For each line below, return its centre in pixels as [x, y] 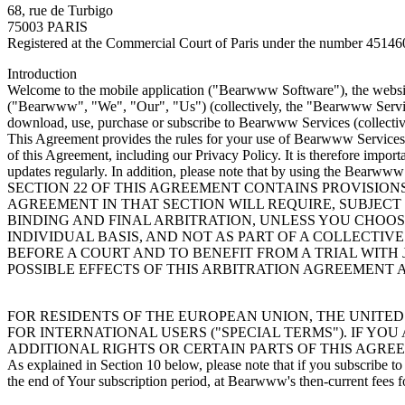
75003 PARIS [47, 26]
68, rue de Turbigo [60, 10]
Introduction [42, 73]
